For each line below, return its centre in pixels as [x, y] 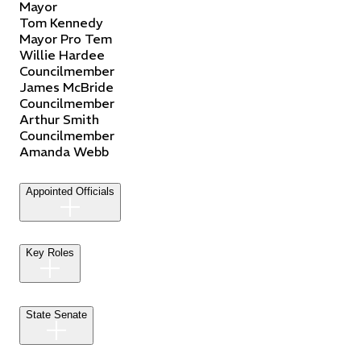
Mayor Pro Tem [66, 38]
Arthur [39, 119]
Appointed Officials [70, 191]
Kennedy [77, 22]
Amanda [45, 151]
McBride [88, 87]
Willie [37, 54]
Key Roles [50, 253]
